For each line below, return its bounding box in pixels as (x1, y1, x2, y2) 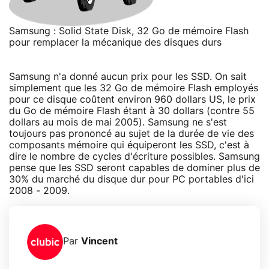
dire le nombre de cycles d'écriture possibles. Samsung (9, 151, 260, 162)
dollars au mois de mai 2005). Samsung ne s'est (9, 117, 227, 127)
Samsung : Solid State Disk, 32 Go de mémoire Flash (9, 26, 249, 36)
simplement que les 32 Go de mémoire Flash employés (9, 83, 258, 93)
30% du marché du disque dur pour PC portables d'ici (9, 174, 254, 184)
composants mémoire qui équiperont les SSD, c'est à (9, 140, 249, 150)
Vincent (81, 237, 118, 247)
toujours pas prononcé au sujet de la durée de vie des (9, 128, 254, 139)
